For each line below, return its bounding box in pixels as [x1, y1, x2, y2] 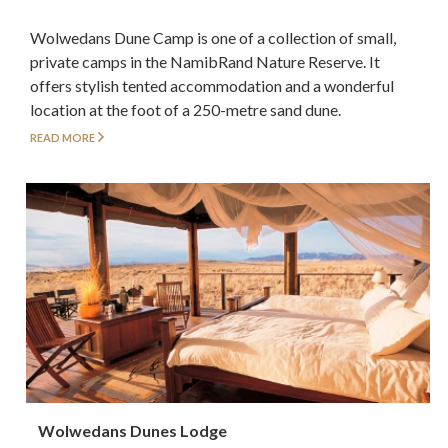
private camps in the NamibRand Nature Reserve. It [30, 52, 380, 72]
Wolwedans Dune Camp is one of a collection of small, [30, 28, 396, 48]
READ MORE [30, 130, 95, 144]
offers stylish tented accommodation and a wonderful [30, 76, 394, 96]
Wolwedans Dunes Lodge [38, 421, 228, 441]
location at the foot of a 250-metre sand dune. [30, 100, 341, 120]
